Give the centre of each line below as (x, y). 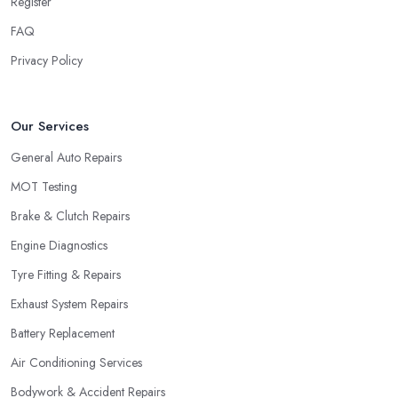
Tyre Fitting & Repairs (66, 275)
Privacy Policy (47, 61)
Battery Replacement (63, 334)
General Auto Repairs (66, 158)
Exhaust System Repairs (69, 304)
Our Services (50, 127)
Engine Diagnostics (59, 246)
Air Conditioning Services (76, 363)
